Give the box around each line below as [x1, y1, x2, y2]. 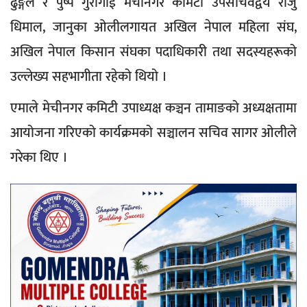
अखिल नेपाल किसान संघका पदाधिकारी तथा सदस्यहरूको [10, 40, 297, 64]
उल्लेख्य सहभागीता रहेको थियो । [10, 65, 167, 89]
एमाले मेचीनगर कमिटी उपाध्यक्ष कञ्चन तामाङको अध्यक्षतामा [10, 97, 297, 121]
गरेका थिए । [10, 146, 75, 170]
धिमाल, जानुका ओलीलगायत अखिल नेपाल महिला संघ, [10, 16, 297, 40]
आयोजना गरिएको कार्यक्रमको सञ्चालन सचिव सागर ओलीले [10, 121, 297, 145]
